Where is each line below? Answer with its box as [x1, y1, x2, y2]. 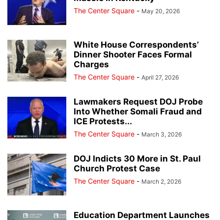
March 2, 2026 [141, 177, 181, 185]
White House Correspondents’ [74, 39, 199, 50]
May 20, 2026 [141, 7, 180, 15]
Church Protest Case [74, 163, 160, 173]
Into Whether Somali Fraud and [74, 106, 202, 116]
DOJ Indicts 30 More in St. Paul [74, 153, 201, 164]
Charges [74, 59, 109, 69]
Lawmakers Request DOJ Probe [74, 96, 203, 107]
